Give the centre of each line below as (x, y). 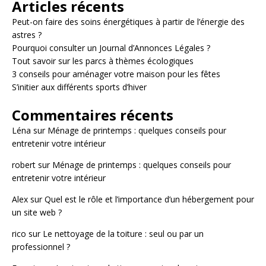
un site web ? (37, 212)
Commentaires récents (93, 115)
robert (24, 164)
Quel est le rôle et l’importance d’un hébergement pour (149, 199)
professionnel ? (41, 246)
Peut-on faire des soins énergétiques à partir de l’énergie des (128, 21)
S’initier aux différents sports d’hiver (79, 87)
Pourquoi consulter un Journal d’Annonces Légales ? (111, 47)
